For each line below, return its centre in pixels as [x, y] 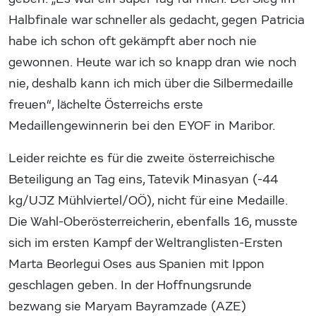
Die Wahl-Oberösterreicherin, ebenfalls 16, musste [153, 221]
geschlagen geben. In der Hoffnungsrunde [130, 285]
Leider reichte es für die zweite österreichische [142, 158]
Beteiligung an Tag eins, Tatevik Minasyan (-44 [143, 179]
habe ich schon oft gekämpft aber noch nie [133, 41]
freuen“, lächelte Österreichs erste [106, 104]
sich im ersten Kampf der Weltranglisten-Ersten [146, 243]
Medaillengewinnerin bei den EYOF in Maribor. [142, 126]
